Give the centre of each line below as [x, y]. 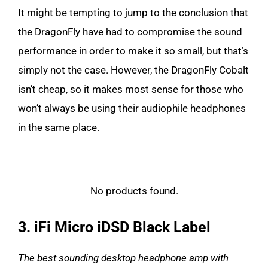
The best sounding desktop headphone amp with [123, 258]
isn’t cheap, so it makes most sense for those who [131, 89]
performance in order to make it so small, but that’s [133, 51]
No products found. [134, 191]
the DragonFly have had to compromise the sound [130, 32]
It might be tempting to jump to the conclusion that [133, 13]
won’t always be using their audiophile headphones [132, 108]
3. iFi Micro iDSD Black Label [114, 227]
